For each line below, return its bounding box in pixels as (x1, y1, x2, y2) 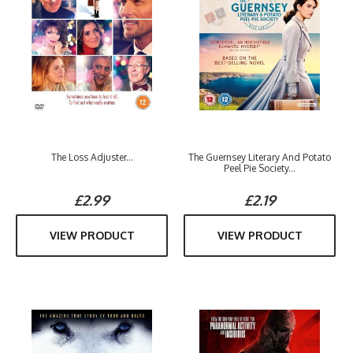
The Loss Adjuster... (50, 151, 133, 163)
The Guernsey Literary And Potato (188, 151, 331, 163)
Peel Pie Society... (224, 162, 295, 174)
